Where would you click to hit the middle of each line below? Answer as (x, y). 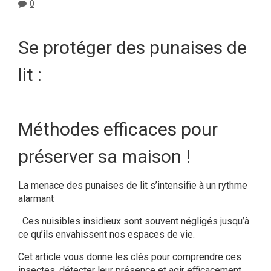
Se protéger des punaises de (132, 48)
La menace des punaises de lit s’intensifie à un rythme (133, 186)
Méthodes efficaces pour (118, 129)
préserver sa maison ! (104, 157)
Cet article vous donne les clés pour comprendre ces (130, 257)
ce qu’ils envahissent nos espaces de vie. (106, 235)
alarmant (36, 199)
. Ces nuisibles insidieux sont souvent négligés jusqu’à (134, 221)
